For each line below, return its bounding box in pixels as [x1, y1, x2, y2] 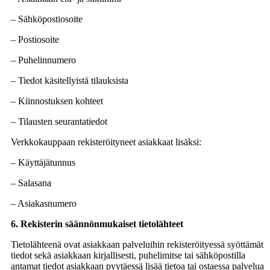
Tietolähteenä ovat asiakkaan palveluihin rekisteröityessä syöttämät [11, 239, 263, 250]
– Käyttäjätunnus [11, 157, 75, 168]
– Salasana [11, 177, 51, 188]
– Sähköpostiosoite [11, 13, 83, 24]
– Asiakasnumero [11, 198, 77, 209]
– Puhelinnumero [11, 54, 76, 65]
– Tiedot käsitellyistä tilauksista [11, 75, 128, 86]
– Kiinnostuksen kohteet [11, 95, 103, 106]
